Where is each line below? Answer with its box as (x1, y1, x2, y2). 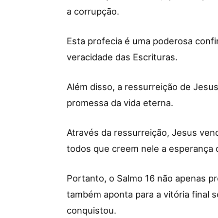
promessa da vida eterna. (67, 97, 173, 108)
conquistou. (67, 204, 116, 216)
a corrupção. (67, 5, 119, 17)
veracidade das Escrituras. (67, 51, 178, 62)
